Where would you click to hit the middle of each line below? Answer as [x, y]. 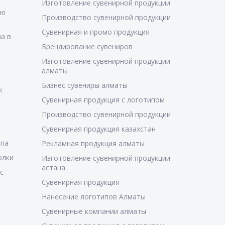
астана [53, 167]
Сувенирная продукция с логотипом [103, 100]
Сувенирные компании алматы [94, 211]
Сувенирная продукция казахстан [98, 129]
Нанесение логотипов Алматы [93, 197]
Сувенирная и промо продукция [95, 32]
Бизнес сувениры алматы [84, 85]
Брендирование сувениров [87, 46]
